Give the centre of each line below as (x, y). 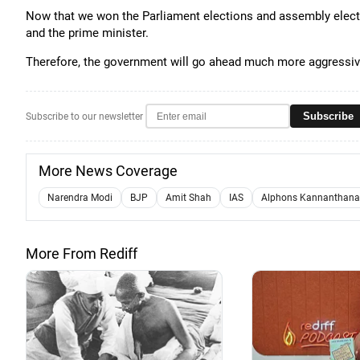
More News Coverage (108, 171)
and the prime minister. (87, 33)
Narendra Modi (80, 198)
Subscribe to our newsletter (84, 116)
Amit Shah (188, 198)
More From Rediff (82, 254)
